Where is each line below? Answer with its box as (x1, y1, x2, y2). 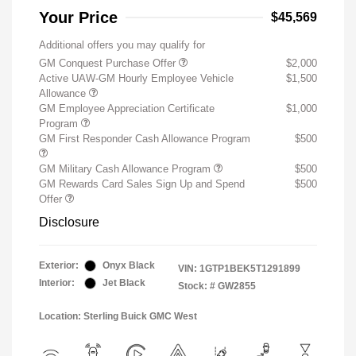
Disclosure (39, 215, 99, 230)
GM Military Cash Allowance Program (39, 163, 214, 176)
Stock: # (178, 281, 215, 292)
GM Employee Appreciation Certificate (39, 103, 215, 115)
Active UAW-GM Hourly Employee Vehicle (39, 72, 234, 85)
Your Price (39, 9, 118, 27)
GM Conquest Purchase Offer (39, 57, 179, 70)
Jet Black (103, 277, 145, 289)
